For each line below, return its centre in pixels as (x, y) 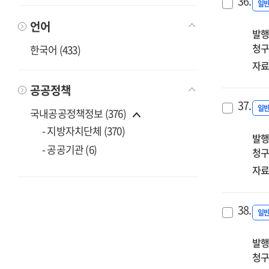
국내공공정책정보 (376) (78, 113)
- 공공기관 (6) (69, 150)
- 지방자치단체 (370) (83, 131)
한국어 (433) (55, 49)
